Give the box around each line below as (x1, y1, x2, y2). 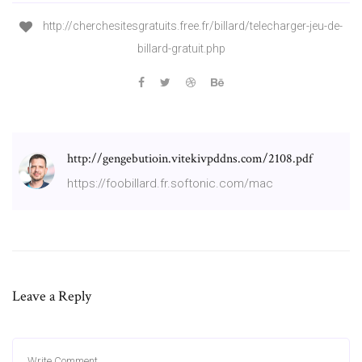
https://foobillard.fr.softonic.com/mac (67, 175, 273, 191)
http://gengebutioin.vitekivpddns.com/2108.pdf (67, 149, 313, 167)
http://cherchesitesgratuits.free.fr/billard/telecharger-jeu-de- (40, 19, 343, 33)
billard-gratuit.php (137, 41, 225, 55)
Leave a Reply (12, 286, 91, 305)
